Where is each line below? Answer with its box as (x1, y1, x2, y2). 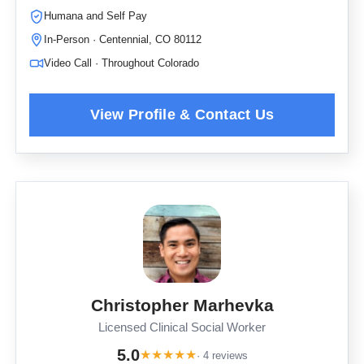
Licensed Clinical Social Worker (98, 321, 266, 334)
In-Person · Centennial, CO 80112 (44, 33, 201, 45)
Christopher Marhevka (90, 296, 274, 314)
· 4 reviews (196, 349, 248, 362)
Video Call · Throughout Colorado (44, 57, 199, 69)
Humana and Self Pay (44, 10, 147, 22)
